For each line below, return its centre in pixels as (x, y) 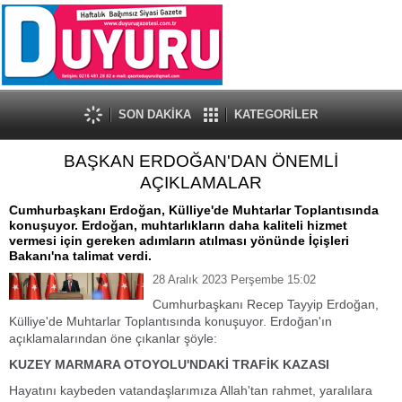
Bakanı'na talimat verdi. (80, 256)
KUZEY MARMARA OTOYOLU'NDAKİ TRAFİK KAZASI (169, 364)
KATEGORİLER (276, 114)
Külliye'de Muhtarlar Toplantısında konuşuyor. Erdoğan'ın (170, 321)
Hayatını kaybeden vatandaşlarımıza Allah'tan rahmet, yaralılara (191, 390)
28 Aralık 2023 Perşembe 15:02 (234, 280)
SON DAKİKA (155, 114)
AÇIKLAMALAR (201, 183)
